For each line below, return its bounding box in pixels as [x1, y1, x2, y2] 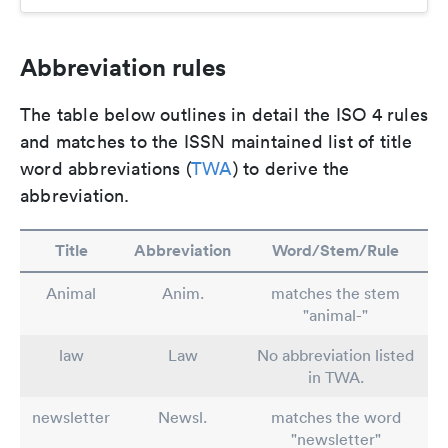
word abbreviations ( [20, 157, 191, 181]
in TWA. [307, 367, 364, 388]
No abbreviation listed [257, 345, 414, 366]
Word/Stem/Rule [272, 240, 399, 262]
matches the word [270, 407, 401, 428]
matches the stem [271, 283, 400, 304]
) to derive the [232, 157, 350, 181]
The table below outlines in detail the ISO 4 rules [20, 103, 429, 127]
